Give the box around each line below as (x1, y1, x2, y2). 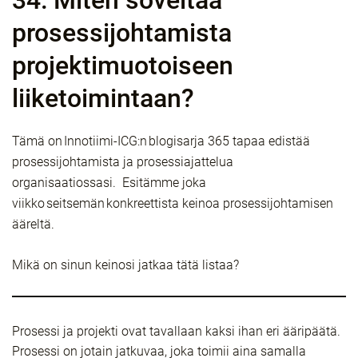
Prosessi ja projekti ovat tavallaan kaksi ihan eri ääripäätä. (12, 324, 340, 339)
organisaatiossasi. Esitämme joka (12, 175, 206, 190)
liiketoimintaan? (12, 83, 194, 113)
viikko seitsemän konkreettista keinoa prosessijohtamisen (12, 196, 333, 211)
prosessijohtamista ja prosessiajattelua (12, 154, 233, 169)
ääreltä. (12, 217, 54, 232)
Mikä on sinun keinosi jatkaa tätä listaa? (12, 257, 239, 272)
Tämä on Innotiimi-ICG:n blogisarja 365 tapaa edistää (12, 133, 310, 149)
